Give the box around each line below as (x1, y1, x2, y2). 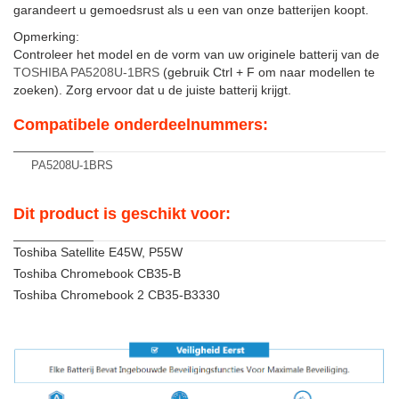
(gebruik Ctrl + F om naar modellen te (159, 65, 375, 79)
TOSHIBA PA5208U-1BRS (13, 65, 159, 79)
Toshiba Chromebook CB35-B (13, 266, 181, 281)
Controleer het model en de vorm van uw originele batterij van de (13, 47, 379, 61)
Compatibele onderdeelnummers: (13, 116, 268, 134)
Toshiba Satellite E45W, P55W (13, 245, 183, 259)
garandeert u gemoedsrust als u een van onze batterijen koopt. (13, 3, 369, 17)
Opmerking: (13, 29, 79, 44)
